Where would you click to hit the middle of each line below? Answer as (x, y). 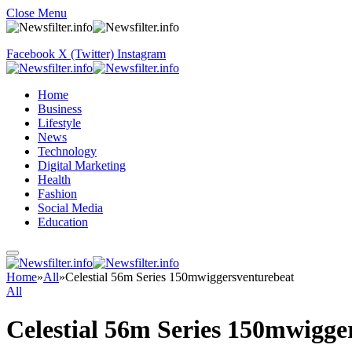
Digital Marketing (82, 165)
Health (54, 180)
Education (63, 222)
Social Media (70, 208)
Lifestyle (59, 123)
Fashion (57, 194)
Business (60, 109)
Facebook (31, 54)
